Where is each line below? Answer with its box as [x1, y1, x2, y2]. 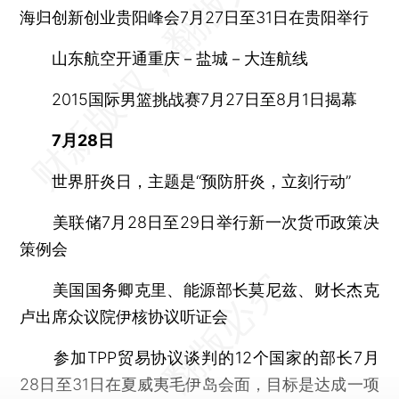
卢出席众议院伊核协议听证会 [20, 306, 229, 326]
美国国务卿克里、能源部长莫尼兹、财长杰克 [20, 280, 379, 299]
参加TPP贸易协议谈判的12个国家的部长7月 [20, 347, 379, 367]
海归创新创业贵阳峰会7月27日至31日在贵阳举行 [20, 7, 370, 27]
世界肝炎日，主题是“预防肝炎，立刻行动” [20, 171, 352, 191]
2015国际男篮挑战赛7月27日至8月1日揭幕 [20, 89, 358, 109]
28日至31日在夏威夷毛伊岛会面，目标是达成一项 [20, 374, 379, 394]
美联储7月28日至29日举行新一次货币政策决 [20, 212, 379, 232]
